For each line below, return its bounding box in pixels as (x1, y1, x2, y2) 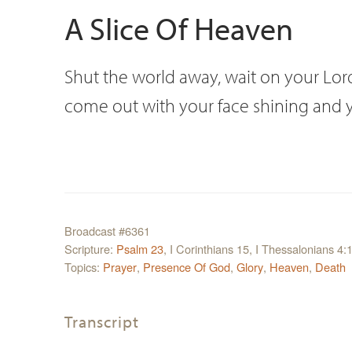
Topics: (64, 258, 103, 275)
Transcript (64, 310, 139, 332)
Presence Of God (143, 258, 230, 275)
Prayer (103, 258, 137, 275)
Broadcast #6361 (64, 222, 150, 239)
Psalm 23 (116, 240, 163, 257)
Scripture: (64, 240, 116, 257)
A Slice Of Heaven (64, 7, 293, 48)
